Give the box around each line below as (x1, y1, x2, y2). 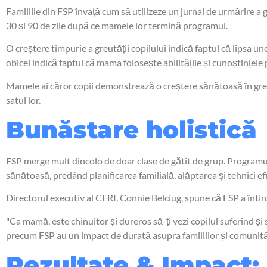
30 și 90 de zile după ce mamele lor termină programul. (6, 19, 228, 31)
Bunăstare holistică (6, 114, 257, 144)
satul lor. (6, 94, 41, 105)
